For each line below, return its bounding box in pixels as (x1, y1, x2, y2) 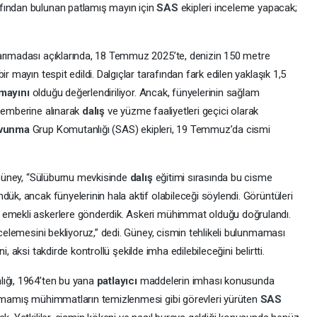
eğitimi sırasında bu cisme (155, 171, 272, 185)
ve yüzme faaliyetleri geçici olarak (107, 105, 259, 118)
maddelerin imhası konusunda (139, 275, 275, 288)
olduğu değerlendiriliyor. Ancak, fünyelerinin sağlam (32, 86, 260, 100)
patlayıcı (96, 275, 140, 288)
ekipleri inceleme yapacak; (180, 1, 297, 15)
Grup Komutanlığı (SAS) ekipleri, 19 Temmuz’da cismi (32, 123, 270, 137)
